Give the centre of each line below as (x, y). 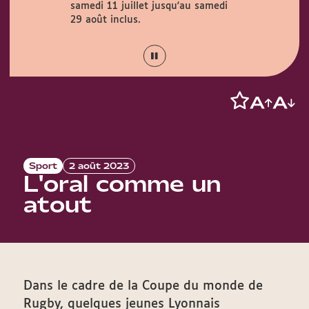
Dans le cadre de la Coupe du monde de (143, 286)
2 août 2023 (99, 166)
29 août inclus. (105, 20)
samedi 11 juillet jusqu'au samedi (149, 6)
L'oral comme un (122, 184)
